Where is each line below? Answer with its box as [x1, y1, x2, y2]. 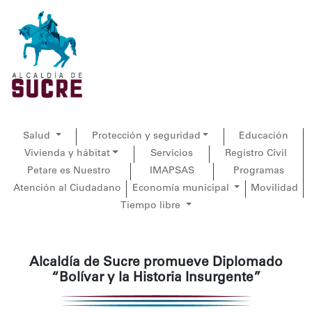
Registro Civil [225, 149, 288, 159]
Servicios [150, 149, 193, 159]
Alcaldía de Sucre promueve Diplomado [29, 256, 283, 270]
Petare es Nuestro [27, 166, 111, 176]
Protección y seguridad [91, 132, 201, 141]
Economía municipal [132, 184, 232, 194]
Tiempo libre [120, 201, 184, 211]
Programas [233, 166, 284, 176]
